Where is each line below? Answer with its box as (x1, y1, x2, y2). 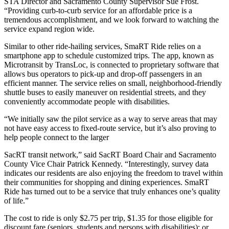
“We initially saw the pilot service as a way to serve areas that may (4, 114, 217, 124)
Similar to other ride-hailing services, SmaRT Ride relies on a (4, 42, 201, 51)
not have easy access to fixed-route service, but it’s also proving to (4, 124, 216, 133)
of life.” (4, 196, 29, 205)
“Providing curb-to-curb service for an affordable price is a (4, 6, 192, 15)
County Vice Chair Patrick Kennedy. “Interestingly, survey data (4, 159, 209, 169)
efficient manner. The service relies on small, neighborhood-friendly (4, 79, 222, 88)
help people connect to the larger (4, 133, 109, 142)
